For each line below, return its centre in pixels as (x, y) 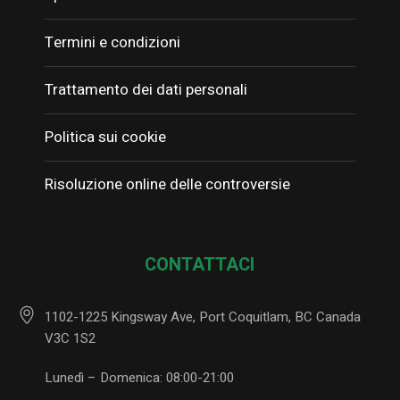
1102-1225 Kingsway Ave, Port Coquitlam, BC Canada (203, 317)
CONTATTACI (200, 265)
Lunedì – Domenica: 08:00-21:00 (140, 378)
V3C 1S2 (71, 339)
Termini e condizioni (113, 43)
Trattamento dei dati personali (146, 90)
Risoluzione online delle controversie (168, 185)
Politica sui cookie (106, 137)
